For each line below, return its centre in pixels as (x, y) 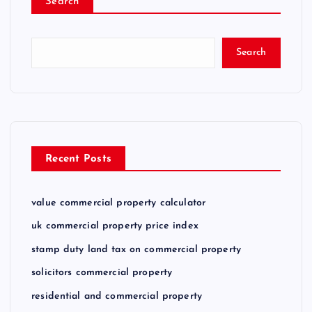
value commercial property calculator (119, 203)
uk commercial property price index (115, 226)
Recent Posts (79, 159)
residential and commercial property (117, 296)
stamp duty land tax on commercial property (136, 249)
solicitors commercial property (102, 273)
